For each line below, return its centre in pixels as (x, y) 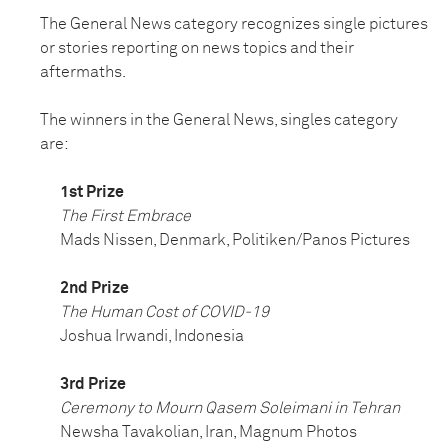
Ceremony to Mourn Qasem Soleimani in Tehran (230, 408)
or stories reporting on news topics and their (197, 48)
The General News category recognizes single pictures (234, 24)
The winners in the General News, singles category (219, 120)
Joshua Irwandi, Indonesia (152, 336)
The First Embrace (125, 216)
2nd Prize (94, 288)
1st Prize (92, 192)
